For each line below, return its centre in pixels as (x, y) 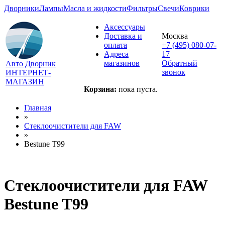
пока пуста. (137, 89)
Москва (175, 36)
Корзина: (100, 89)
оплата (116, 45)
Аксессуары (125, 27)
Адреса (116, 54)
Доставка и (123, 36)
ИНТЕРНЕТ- (28, 73)
